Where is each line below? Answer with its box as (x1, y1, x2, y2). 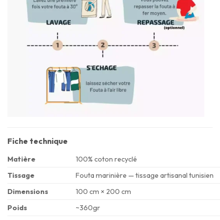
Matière (7, 155, 35, 164)
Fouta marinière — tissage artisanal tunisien (76, 171, 214, 180)
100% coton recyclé (76, 155, 137, 164)
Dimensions (7, 187, 48, 196)
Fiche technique (7, 136, 68, 146)
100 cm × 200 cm (76, 187, 132, 196)
